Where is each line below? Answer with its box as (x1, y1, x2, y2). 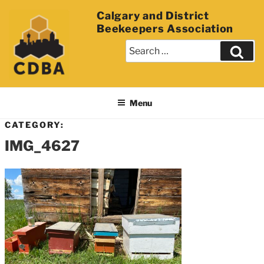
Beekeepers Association (97, 22, 234, 35)
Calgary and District (97, 9, 209, 22)
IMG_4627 (5, 137, 80, 155)
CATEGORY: (5, 119, 64, 130)
